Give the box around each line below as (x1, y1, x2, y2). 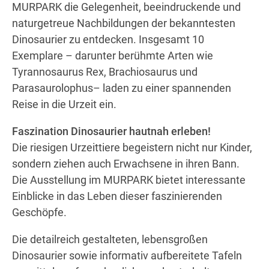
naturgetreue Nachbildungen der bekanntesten (12, 16, 235, 29)
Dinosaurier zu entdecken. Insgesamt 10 (12, 32, 204, 46)
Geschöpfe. (12, 205, 67, 219)
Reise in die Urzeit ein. (12, 97, 116, 110)
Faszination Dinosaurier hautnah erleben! (12, 124, 211, 138)
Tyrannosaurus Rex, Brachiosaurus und (12, 65, 198, 78)
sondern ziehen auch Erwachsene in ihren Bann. (12, 157, 240, 170)
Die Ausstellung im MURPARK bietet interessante (12, 173, 246, 186)
